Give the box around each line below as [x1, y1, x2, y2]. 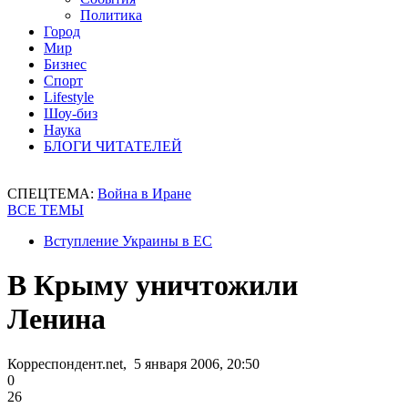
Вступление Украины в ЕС [44, 233, 212, 249]
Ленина [7, 302, 106, 336]
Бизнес [44, 56, 87, 72]
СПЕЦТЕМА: [7, 186, 97, 201]
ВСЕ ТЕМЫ [7, 202, 84, 218]
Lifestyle [44, 89, 94, 105]
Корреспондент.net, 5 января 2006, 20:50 [7, 355, 260, 372]
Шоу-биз [44, 106, 97, 121]
